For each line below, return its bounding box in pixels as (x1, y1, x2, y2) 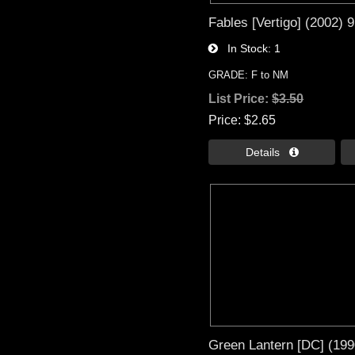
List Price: (208, 91, 273, 105)
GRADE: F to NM (208, 68, 289, 81)
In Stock (218, 41, 269, 55)
